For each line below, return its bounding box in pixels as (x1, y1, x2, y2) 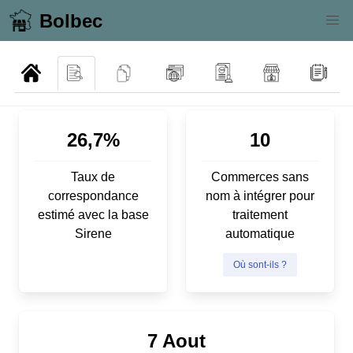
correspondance (47, 188, 139, 203)
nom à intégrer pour (206, 188, 314, 203)
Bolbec (39, 9, 102, 32)
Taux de (71, 169, 115, 184)
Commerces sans (211, 169, 309, 184)
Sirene (74, 226, 112, 240)
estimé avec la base (37, 207, 149, 221)
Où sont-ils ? (233, 258, 287, 270)
